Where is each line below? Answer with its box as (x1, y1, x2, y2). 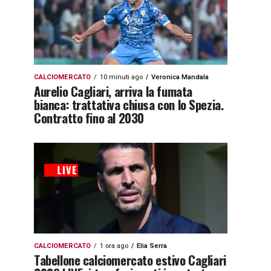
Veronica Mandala (151, 73, 209, 81)
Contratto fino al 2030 (34, 108, 144, 127)
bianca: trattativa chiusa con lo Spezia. (34, 95, 224, 114)
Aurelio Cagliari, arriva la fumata (34, 82, 192, 100)
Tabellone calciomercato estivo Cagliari (34, 250, 226, 269)
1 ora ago (100, 242, 128, 250)
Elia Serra (137, 242, 167, 250)
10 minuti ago (100, 73, 143, 81)
